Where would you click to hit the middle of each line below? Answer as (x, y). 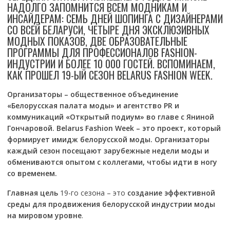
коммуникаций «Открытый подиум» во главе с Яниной (110, 117)
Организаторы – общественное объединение (92, 94)
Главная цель (32, 193)
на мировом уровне (44, 215)
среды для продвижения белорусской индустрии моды (111, 204)
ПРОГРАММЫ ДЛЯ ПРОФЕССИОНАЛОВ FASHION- (102, 52)
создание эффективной (171, 193)
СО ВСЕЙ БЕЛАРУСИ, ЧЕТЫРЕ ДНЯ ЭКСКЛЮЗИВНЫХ (108, 30)
